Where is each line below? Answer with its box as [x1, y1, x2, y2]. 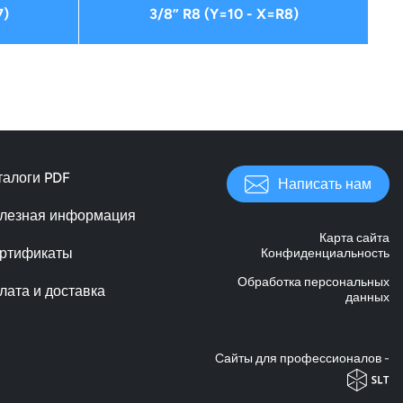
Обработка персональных [237, 273, 390, 290]
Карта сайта [319, 229, 390, 246]
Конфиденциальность [261, 245, 390, 261]
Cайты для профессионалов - [215, 350, 390, 366]
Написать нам [278, 175, 372, 193]
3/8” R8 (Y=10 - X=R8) [148, 5, 299, 22]
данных [345, 289, 390, 305]
